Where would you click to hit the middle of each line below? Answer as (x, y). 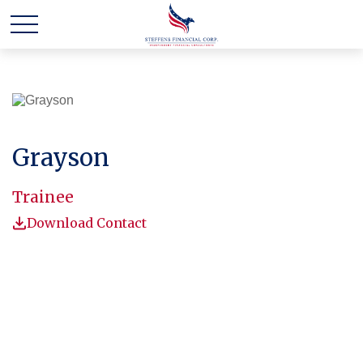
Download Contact (87, 223)
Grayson (61, 158)
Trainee (43, 197)
